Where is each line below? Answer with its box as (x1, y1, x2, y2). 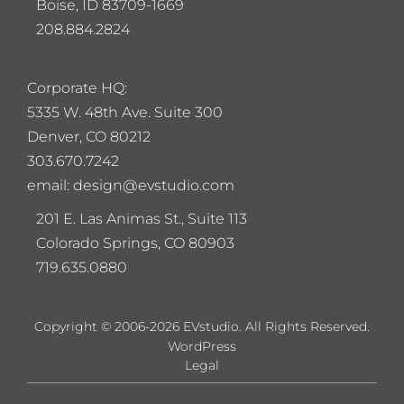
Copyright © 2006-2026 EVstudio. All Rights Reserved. (34, 317, 370, 335)
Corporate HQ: (27, 78, 127, 96)
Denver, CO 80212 (27, 127, 151, 145)
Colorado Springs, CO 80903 (36, 234, 234, 252)
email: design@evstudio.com (27, 176, 234, 194)
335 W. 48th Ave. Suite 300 (35, 103, 226, 121)
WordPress (168, 337, 236, 354)
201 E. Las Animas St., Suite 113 (36, 209, 247, 227)
